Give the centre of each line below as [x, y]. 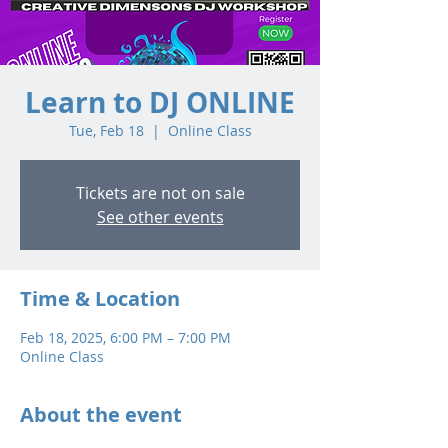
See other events [160, 217]
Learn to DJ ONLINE [160, 103]
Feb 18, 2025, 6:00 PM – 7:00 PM [125, 338]
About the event [101, 415]
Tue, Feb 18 [106, 131]
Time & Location [100, 299]
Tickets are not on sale [160, 193]
